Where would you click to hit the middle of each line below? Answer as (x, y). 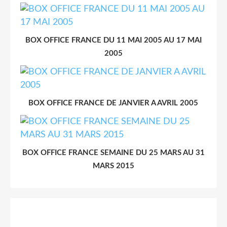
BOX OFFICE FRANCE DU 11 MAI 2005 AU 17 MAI (113, 40)
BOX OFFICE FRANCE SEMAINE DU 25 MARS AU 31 (113, 153)
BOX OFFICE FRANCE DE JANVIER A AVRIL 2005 (113, 103)
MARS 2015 (113, 166)
